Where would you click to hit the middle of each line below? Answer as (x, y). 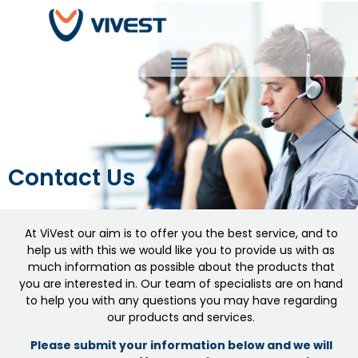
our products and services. (181, 317)
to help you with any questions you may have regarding (181, 300)
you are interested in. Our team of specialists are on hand (181, 283)
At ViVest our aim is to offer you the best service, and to (181, 233)
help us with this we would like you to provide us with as (181, 250)
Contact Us (72, 177)
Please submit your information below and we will (181, 345)
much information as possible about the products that (181, 267)
